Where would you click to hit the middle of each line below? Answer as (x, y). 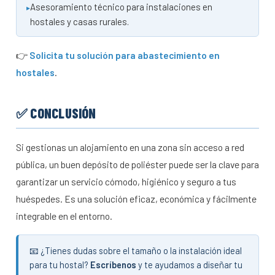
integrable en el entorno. (64, 215)
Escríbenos (113, 264)
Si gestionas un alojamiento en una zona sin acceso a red (130, 147)
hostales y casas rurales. (79, 21)
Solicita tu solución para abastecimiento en (125, 55)
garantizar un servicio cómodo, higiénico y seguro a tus (126, 181)
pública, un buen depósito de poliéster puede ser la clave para (137, 164)
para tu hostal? (60, 264)
